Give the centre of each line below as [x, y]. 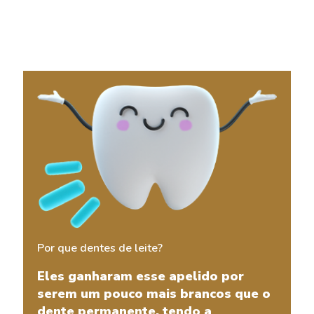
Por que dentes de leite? [100, 248]
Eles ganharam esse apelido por [141, 277]
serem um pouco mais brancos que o [154, 294]
